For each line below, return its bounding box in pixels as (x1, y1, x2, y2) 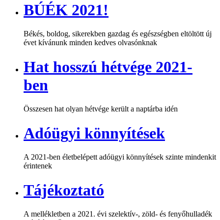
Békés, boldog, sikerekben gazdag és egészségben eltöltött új (24, 29, 212, 38)
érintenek (24, 162, 52, 170)
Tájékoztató (24, 181, 104, 199)
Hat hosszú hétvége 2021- (24, 57, 192, 76)
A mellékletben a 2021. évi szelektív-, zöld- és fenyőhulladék (24, 210, 212, 219)
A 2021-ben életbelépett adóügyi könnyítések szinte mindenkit (24, 153, 216, 162)
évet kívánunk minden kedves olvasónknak (24, 38, 157, 47)
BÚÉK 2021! (24, 1, 109, 19)
